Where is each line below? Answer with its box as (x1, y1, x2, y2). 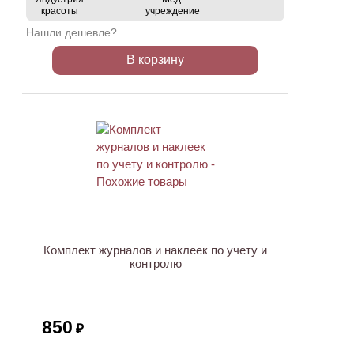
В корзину (126, 53, 184, 66)
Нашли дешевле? (26, 26, 117, 39)
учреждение (145, 6, 200, 17)
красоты (40, 6, 78, 17)
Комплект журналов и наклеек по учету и (43, 243, 267, 257)
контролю (129, 257, 182, 270)
